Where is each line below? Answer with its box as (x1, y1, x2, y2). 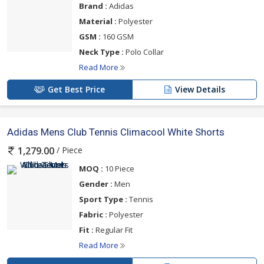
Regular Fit (94, 225, 133, 235)
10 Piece (103, 163, 134, 174)
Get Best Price (48, 83, 105, 95)
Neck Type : (79, 46, 124, 57)
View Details (175, 83, 225, 95)
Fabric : (79, 209, 107, 220)
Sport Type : (79, 194, 127, 204)
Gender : (79, 179, 113, 189)
